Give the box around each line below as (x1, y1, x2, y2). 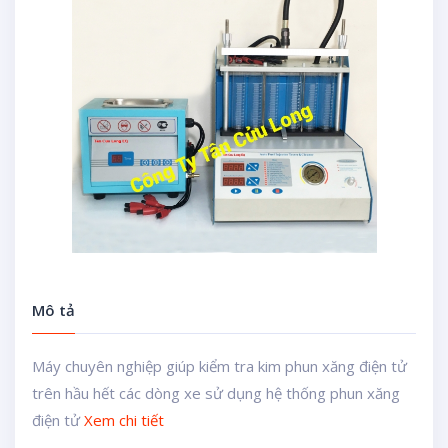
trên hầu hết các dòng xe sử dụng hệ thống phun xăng (31, 383, 400, 403)
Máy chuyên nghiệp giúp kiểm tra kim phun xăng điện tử (31, 356, 407, 376)
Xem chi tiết (83, 410, 164, 430)
